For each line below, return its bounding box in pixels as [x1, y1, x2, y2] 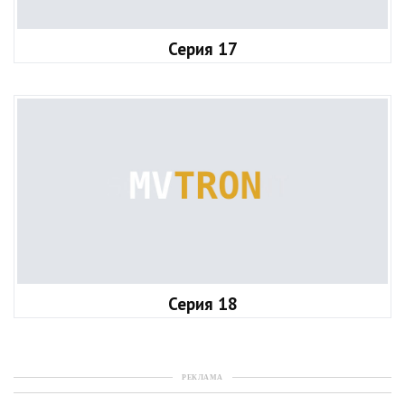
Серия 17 [167, 38, 238, 61]
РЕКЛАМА [182, 373, 223, 382]
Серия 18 [167, 293, 238, 316]
